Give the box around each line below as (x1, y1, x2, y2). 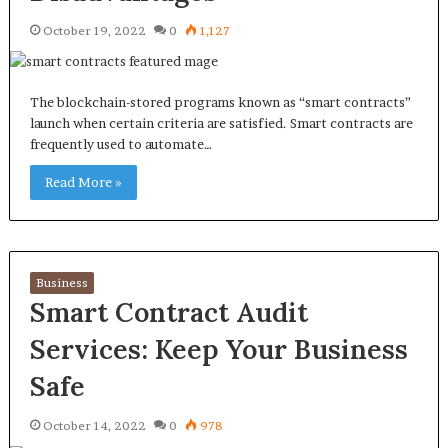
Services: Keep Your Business (29, 332, 408, 366)
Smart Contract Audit (29, 295, 308, 329)
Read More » (44, 174, 122, 190)
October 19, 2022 (42, 23, 146, 38)
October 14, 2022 (42, 418, 146, 433)
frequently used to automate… (29, 136, 212, 152)
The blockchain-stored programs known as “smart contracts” (29, 94, 411, 110)
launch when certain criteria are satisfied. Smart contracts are (29, 115, 413, 131)
